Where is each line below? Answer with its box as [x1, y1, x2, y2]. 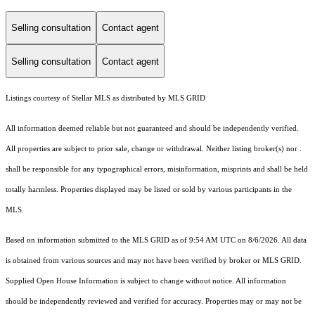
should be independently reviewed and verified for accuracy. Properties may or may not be [6, 297, 302, 306]
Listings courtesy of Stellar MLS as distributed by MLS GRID [6, 94, 205, 103]
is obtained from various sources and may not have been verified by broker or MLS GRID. [6, 257, 302, 265]
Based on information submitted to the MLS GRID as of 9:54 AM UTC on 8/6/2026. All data [6, 236, 307, 245]
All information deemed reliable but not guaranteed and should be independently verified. [6, 124, 299, 133]
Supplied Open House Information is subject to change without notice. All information [6, 277, 286, 285]
